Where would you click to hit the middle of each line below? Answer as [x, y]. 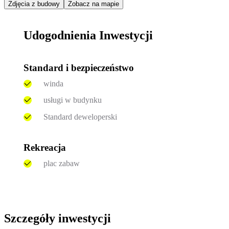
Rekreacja [45, 147]
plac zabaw [61, 163]
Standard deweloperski [80, 117]
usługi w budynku [72, 100]
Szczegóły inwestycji [58, 219]
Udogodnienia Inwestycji [88, 36]
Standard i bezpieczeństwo [79, 67]
